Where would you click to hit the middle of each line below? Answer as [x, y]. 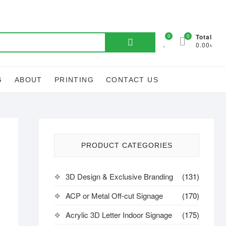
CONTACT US [132, 80]
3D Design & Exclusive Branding [119, 176]
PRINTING [74, 80]
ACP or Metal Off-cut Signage [114, 195]
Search [117, 38]
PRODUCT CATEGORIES [127, 145]
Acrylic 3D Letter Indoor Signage [119, 215]
